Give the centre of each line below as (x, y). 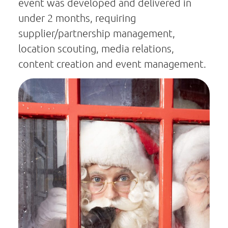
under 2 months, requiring (77, 18)
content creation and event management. (112, 64)
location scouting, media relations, (96, 49)
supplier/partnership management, (97, 33)
